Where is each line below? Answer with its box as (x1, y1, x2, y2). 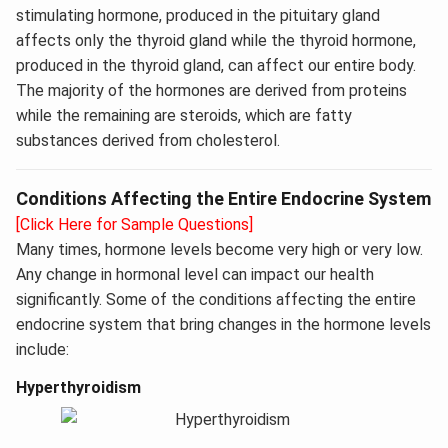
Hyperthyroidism (16, 377, 141, 397)
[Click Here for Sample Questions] (16, 214, 253, 234)
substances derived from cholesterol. (16, 130, 280, 150)
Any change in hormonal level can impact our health (16, 264, 374, 284)
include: (16, 339, 69, 359)
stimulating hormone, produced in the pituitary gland (16, 5, 380, 25)
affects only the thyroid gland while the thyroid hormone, (16, 30, 416, 50)
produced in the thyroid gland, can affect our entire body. (16, 55, 416, 75)
